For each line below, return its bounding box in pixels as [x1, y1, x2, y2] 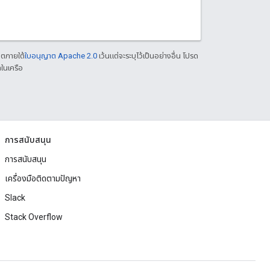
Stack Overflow [5, 212, 63, 222]
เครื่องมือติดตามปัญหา [5, 174, 81, 184]
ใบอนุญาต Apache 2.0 [25, 51, 97, 61]
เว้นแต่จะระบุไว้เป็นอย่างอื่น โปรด [97, 51, 198, 61]
